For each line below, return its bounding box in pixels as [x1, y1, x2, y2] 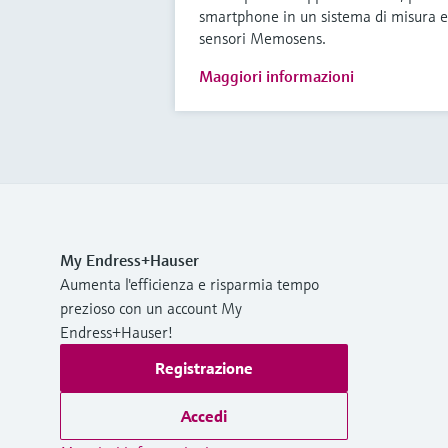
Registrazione [155, 357, 253, 378]
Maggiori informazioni [198, 65, 354, 86]
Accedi [181, 405, 227, 426]
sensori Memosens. [198, 27, 326, 48]
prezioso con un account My [60, 297, 242, 318]
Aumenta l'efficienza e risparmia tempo [60, 273, 319, 294]
